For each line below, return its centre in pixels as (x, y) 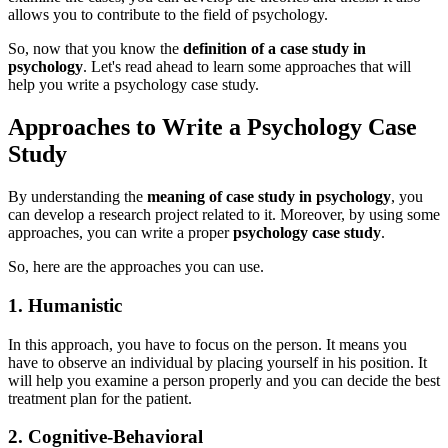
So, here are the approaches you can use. (136, 267)
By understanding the (77, 197)
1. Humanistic (65, 305)
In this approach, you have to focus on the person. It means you (207, 344)
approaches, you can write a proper (120, 233)
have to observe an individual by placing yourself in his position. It (217, 362)
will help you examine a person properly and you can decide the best (224, 380)
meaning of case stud (217, 197)
